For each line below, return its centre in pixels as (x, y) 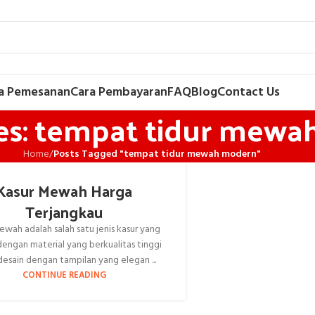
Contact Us (249, 92)
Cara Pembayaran (119, 92)
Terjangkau (64, 212)
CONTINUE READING (64, 276)
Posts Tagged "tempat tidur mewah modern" (157, 154)
